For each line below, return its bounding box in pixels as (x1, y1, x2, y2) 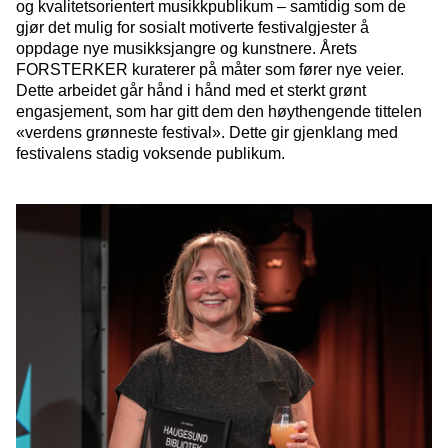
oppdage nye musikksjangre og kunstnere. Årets (16, 40, 357, 58)
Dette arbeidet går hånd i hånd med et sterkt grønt (16, 82, 366, 100)
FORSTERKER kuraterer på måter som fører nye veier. (16, 61, 404, 79)
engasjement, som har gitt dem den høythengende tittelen (16, 103, 422, 121)
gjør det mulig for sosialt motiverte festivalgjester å (16, 19, 369, 37)
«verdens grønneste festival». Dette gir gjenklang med (16, 124, 398, 142)
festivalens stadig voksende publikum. (16, 145, 285, 163)
